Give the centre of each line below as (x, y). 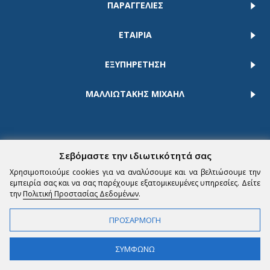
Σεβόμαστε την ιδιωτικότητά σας (135, 155)
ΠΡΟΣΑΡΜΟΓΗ (135, 220)
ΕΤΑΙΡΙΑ (135, 35)
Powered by (61, 188)
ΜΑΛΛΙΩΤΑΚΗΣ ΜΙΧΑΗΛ (135, 94)
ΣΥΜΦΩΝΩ (135, 249)
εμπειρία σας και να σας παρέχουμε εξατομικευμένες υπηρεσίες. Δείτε (135, 183)
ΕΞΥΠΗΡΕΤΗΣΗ (135, 64)
